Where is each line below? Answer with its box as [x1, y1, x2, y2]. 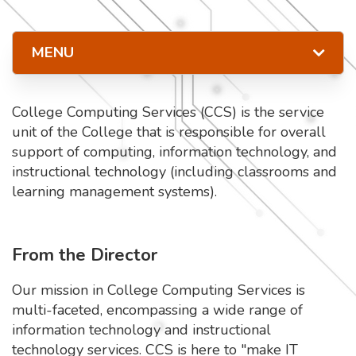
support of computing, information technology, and [12, 142, 337, 161]
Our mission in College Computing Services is [12, 281, 305, 300]
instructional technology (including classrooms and [12, 162, 337, 181]
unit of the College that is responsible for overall [12, 122, 326, 141]
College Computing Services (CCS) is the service [12, 103, 324, 122]
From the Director [12, 243, 157, 267]
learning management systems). [12, 182, 217, 201]
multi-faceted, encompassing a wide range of [12, 300, 303, 319]
